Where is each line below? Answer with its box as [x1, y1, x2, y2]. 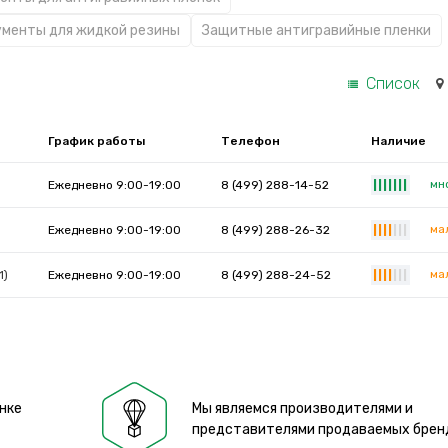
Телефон [221, 134, 281, 148]
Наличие [371, 134, 427, 148]
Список [365, 73, 420, 93]
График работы [48, 134, 146, 148]
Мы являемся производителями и [191, 399, 413, 417]
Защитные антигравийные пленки [202, 22, 431, 39]
